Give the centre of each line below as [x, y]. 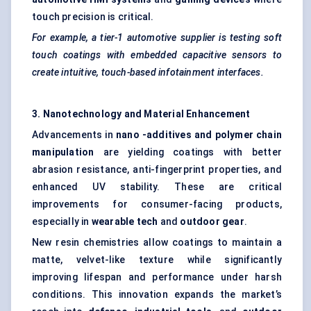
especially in [62, 222]
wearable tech [125, 222]
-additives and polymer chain [212, 135]
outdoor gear [212, 222]
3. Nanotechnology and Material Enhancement [141, 114]
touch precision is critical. [93, 17]
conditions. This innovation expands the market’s [157, 295]
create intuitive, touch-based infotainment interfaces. [148, 73]
